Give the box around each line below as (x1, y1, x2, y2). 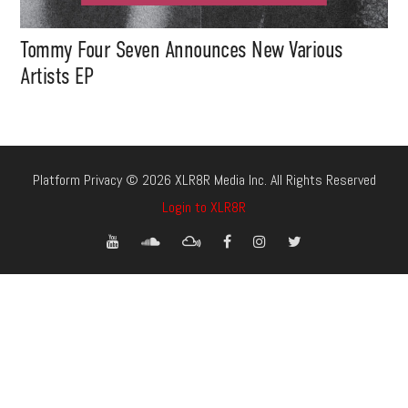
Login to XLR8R (162, 198, 246, 218)
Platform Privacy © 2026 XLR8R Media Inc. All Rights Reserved (32, 170, 376, 190)
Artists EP (20, 63, 94, 90)
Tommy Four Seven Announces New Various (20, 36, 343, 64)
